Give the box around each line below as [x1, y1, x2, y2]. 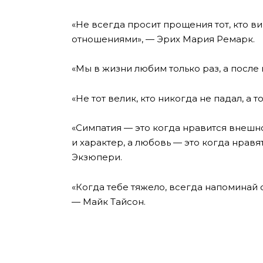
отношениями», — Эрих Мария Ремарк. [72, 33, 255, 45]
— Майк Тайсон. [72, 195, 146, 207]
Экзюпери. [72, 151, 122, 163]
